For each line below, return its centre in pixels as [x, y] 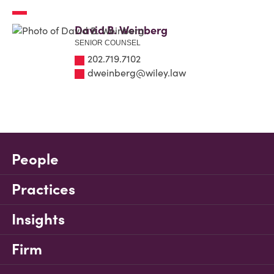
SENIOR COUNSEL [108, 43]
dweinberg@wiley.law [137, 72]
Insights [38, 219]
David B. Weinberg [121, 30]
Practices [43, 189]
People [35, 159]
